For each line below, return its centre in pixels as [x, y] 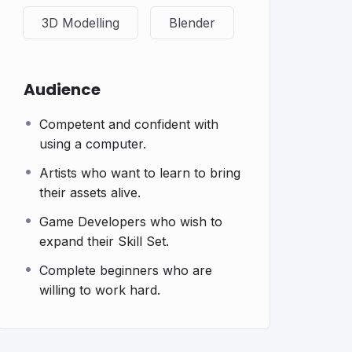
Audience [62, 90]
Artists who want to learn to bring [140, 173]
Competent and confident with [129, 124]
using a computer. [93, 144]
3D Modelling [81, 23]
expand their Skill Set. [104, 241]
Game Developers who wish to [131, 222]
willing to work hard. [100, 290]
